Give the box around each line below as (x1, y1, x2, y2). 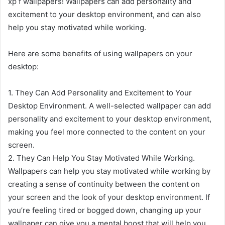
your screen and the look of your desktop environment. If (8, 192, 210, 202)
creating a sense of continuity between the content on (8, 179, 200, 189)
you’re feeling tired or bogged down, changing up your (8, 205, 201, 215)
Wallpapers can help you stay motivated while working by (8, 166, 210, 176)
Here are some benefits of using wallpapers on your (8, 49, 192, 59)
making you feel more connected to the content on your (8, 127, 205, 137)
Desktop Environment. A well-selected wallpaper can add (8, 101, 211, 111)
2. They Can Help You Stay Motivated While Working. (8, 153, 195, 163)
